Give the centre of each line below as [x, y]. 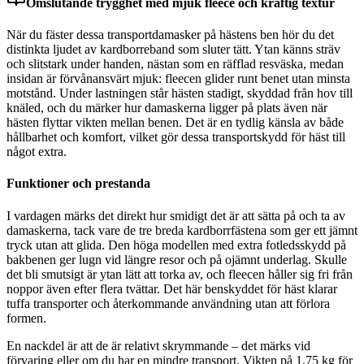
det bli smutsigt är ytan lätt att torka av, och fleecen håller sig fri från [180, 274]
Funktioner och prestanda [78, 184]
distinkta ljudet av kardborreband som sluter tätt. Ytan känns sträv [173, 50]
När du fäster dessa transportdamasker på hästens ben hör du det [170, 35]
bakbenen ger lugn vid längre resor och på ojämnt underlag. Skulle [177, 259]
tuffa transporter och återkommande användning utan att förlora [168, 303]
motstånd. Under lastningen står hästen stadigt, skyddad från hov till [180, 93]
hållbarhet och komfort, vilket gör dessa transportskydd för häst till [176, 137]
